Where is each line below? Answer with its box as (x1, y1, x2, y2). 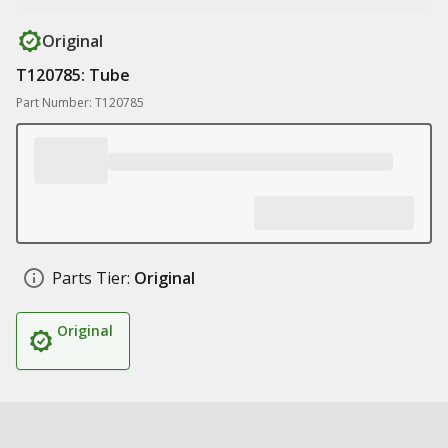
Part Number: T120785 (16, 94, 144, 111)
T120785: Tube (16, 64, 130, 86)
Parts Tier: (52, 267, 130, 289)
